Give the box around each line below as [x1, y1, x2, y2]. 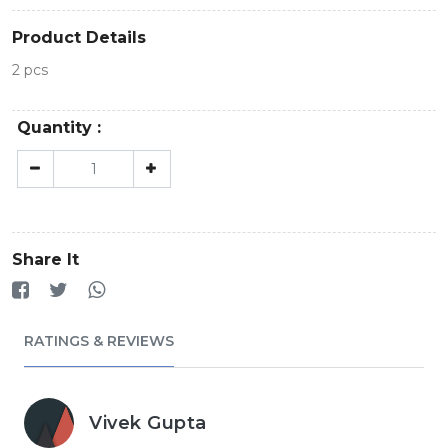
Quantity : [17, 118, 101, 138]
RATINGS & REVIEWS [24, 331, 174, 350]
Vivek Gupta [89, 411, 207, 434]
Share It [12, 249, 79, 269]
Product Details [12, 28, 146, 48]
